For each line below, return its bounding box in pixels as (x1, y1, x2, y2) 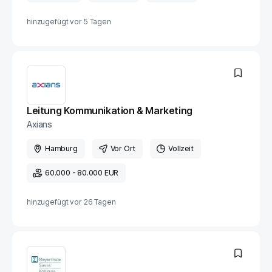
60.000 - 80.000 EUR (45, 168, 119, 177)
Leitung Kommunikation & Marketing (27, 104, 192, 117)
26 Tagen (83, 197, 116, 206)
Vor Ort (110, 144, 136, 153)
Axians (27, 119, 52, 129)
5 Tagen (83, 17, 111, 26)
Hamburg (45, 144, 78, 153)
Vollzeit (168, 144, 194, 153)
